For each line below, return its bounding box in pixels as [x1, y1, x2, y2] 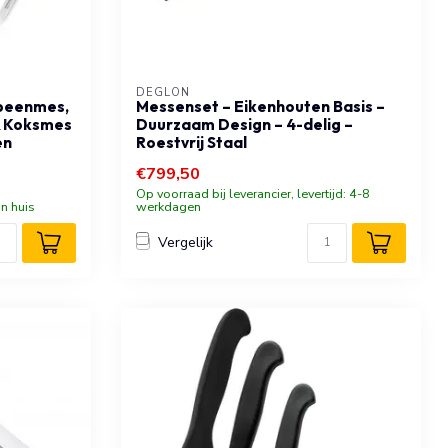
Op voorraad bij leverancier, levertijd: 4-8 [136, 184, 370, 202]
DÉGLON [136, 84, 190, 100]
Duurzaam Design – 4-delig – [136, 114, 353, 134]
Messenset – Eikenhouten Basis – [136, 96, 385, 116]
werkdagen [136, 197, 201, 215]
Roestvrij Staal [136, 132, 247, 152]
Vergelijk [158, 233, 213, 253]
